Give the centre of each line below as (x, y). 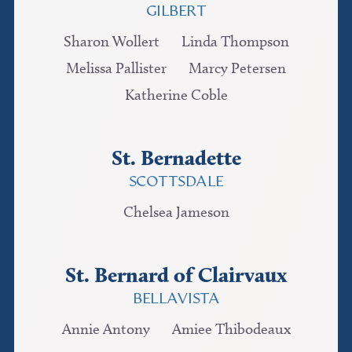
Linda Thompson (235, 41)
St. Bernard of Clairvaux (176, 274)
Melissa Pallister (116, 68)
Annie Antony (106, 328)
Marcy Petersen (237, 68)
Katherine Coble (176, 94)
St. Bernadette (176, 157)
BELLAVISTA (176, 300)
